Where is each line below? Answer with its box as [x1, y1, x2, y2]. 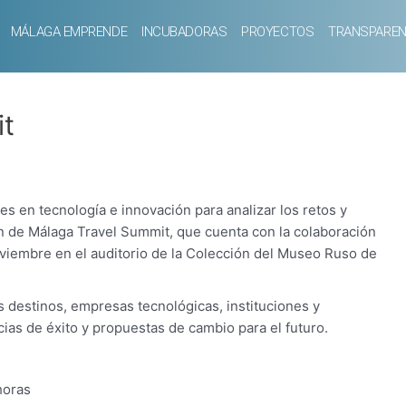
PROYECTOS [241, 24, 314, 40]
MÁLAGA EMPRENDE [10, 24, 128, 40]
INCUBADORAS [141, 24, 227, 40]
